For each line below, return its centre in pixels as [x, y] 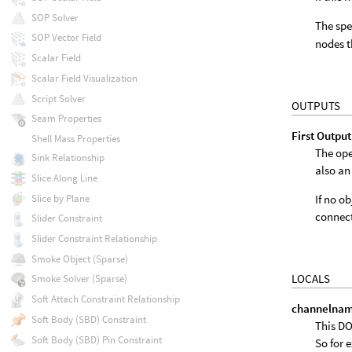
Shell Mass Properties [75, 138]
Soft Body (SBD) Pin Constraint [96, 339]
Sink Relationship [68, 158]
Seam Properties [66, 119]
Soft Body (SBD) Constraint [88, 319]
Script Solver [58, 98]
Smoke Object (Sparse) [79, 258]
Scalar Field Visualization [84, 78]
